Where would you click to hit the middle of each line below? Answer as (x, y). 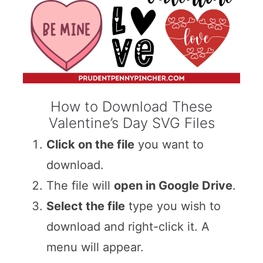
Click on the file (90, 145)
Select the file (85, 206)
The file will (80, 186)
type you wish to (173, 206)
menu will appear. (95, 247)
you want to (169, 145)
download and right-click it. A (128, 227)
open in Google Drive (173, 186)
